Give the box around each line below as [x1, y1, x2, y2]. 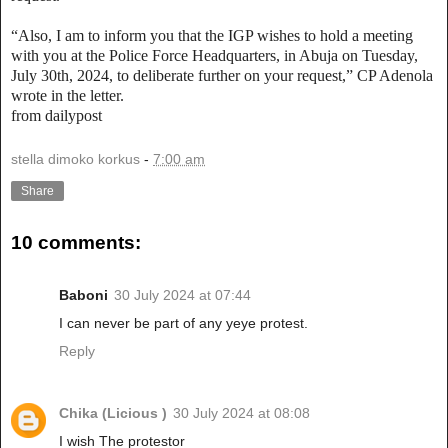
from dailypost [11, 106, 102, 124]
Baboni [59, 286, 108, 303]
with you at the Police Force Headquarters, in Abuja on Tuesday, [11, 46, 418, 64]
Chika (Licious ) [59, 404, 167, 421]
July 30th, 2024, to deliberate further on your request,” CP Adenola [11, 66, 433, 84]
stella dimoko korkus [11, 150, 140, 167]
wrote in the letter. [11, 86, 124, 104]
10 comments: [11, 232, 141, 254]
